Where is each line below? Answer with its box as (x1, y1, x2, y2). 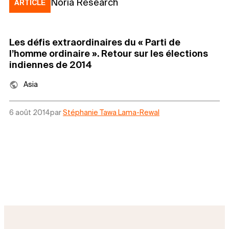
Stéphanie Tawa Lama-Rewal (63, 108, 159, 117)
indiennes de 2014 (9, 59, 92, 71)
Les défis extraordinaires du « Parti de (9, 37, 180, 48)
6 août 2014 (9, 108, 50, 117)
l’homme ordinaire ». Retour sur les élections (9, 48, 208, 59)
